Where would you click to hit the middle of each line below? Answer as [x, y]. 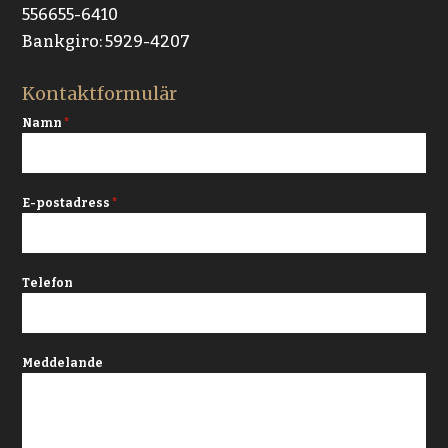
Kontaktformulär [100, 94]
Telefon [48, 283]
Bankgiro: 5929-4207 [106, 42]
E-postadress [67, 203]
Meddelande [63, 363]
